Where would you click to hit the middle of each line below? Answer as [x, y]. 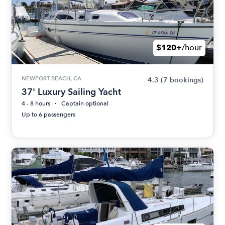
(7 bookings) [182, 80]
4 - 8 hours [36, 103]
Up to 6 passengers [49, 114]
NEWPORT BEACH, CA [52, 78]
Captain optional [85, 103]
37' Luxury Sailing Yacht [72, 91]
